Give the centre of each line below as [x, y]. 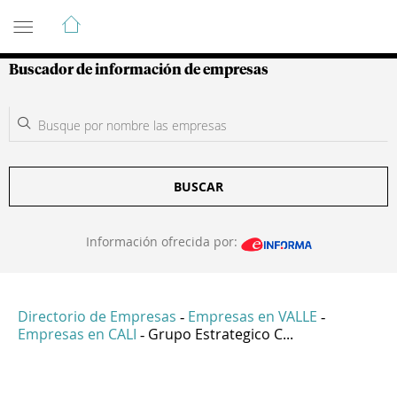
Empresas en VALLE [253, 317]
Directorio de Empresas [97, 317]
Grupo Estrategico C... [221, 335]
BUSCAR [198, 187]
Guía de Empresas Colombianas [168, 17]
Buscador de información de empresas [139, 70]
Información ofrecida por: [163, 241]
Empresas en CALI [77, 335]
